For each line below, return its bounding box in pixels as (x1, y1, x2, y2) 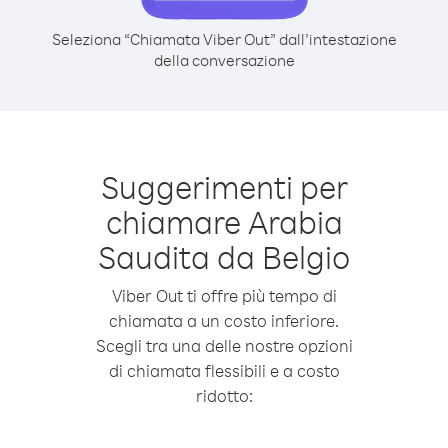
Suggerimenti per (100, 166, 348, 207)
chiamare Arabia (105, 201, 343, 242)
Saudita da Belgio (98, 236, 350, 277)
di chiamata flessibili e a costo (108, 360, 340, 381)
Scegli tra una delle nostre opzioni (95, 335, 353, 356)
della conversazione (153, 50, 295, 70)
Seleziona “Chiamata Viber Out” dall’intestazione (51, 29, 397, 49)
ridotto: (195, 385, 253, 406)
